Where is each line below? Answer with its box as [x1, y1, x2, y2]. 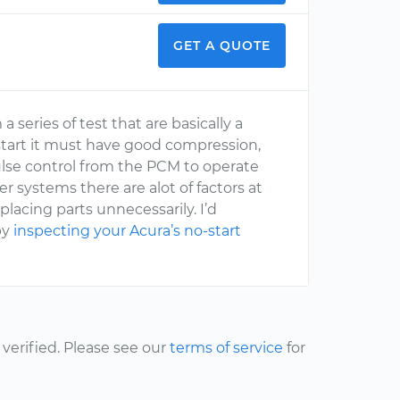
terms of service [170, 339, 283, 356]
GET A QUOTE [173, 37, 271, 54]
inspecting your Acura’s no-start [13, 222, 242, 239]
